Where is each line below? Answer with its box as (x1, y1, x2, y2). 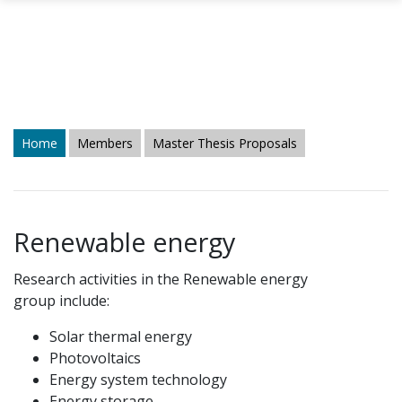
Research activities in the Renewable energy (13, 269, 308, 289)
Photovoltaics (49, 348, 141, 368)
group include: (13, 291, 109, 310)
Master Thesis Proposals (153, 135, 297, 152)
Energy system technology (49, 370, 227, 389)
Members (77, 135, 133, 152)
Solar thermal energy (49, 327, 192, 346)
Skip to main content (8, 99, 147, 118)
